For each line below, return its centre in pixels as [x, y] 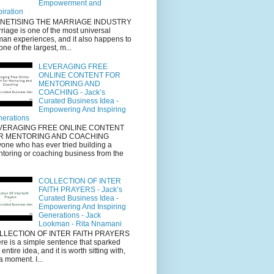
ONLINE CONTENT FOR [79, 75]
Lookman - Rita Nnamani [80, 224]
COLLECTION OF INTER [80, 181]
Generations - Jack [69, 215]
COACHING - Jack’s [72, 92]
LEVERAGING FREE [73, 66]
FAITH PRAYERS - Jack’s [80, 189]
